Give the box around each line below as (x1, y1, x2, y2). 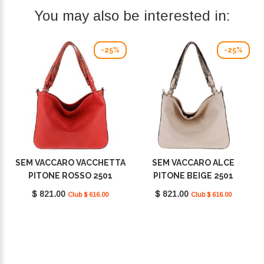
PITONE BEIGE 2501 (153, 171, 233, 181)
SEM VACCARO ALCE (152, 158, 235, 168)
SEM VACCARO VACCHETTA (15, 158, 126, 168)
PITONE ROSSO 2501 (28, 171, 113, 181)
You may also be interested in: (34, 8, 230, 24)
